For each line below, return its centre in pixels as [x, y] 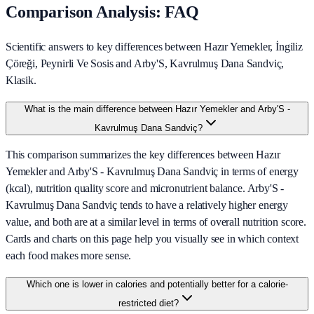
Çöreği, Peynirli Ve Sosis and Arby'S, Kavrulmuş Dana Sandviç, [145, 64]
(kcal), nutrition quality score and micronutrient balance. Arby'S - [145, 189]
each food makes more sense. [69, 256]
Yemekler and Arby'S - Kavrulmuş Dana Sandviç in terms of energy [152, 172]
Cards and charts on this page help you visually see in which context [152, 239]
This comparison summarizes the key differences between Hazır [143, 155]
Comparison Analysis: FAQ [102, 12]
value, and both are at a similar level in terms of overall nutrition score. [156, 222]
